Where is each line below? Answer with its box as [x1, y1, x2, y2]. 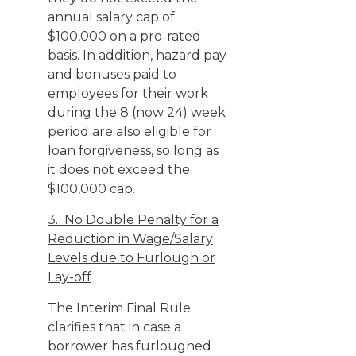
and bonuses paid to [48, 67, 176, 82]
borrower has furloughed [48, 339, 211, 354]
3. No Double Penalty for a [48, 212, 219, 227]
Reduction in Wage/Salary [48, 231, 213, 246]
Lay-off [48, 269, 91, 284]
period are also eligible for [48, 124, 211, 139]
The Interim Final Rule [48, 300, 191, 315]
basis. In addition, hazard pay [48, 48, 226, 63]
